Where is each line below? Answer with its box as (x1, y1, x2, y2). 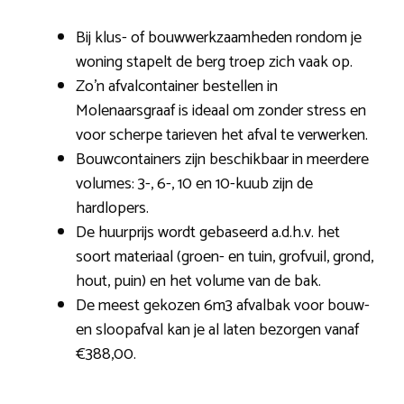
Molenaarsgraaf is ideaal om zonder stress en (76, 96, 366, 124)
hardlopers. (76, 194, 149, 222)
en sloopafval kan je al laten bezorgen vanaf (76, 316, 359, 344)
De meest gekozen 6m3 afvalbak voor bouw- (76, 291, 370, 319)
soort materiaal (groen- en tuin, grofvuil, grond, (76, 243, 373, 271)
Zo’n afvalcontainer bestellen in (76, 72, 278, 100)
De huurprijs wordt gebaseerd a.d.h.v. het (76, 218, 340, 246)
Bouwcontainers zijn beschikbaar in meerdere (76, 145, 369, 173)
